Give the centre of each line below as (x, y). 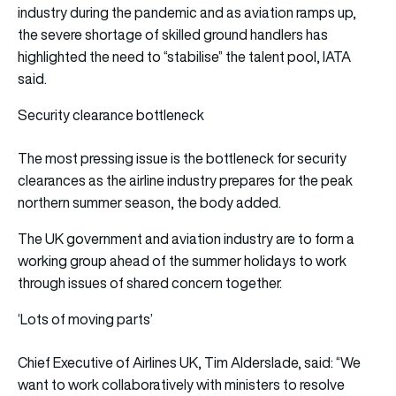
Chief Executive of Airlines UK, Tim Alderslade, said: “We (189, 362)
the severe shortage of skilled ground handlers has (173, 34)
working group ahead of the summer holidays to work (182, 260)
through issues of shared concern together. (150, 282)
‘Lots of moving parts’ (85, 319)
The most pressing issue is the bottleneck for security (182, 158)
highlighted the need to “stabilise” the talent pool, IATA (184, 56)
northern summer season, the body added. (149, 202)
